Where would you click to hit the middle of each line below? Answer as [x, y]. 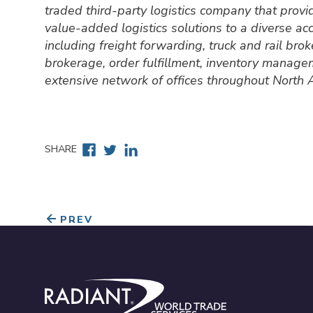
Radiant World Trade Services [131, 286]
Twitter [123, 148]
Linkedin [145, 148]
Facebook [107, 148]
